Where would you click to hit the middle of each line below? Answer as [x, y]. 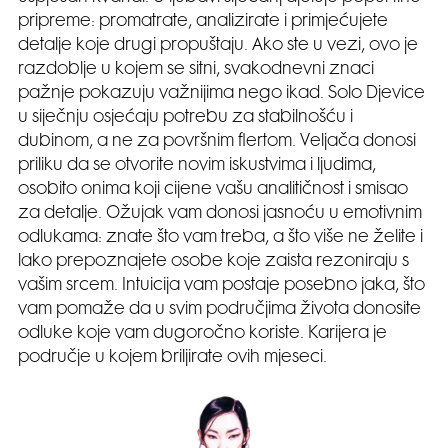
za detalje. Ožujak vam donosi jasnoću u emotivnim [220, 214]
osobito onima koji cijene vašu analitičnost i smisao [213, 190]
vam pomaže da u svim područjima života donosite [219, 310]
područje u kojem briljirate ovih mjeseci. [172, 358]
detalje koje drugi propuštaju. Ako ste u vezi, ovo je [218, 46]
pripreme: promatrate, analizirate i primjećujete [203, 22]
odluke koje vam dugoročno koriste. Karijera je [202, 334]
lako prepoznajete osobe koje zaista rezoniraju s [213, 262]
